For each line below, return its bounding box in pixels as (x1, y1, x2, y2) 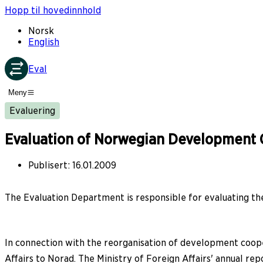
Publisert (28, 159, 68, 171)
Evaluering (9, 104, 55, 116)
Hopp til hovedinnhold (5, 5, 101, 16)
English (28, 36, 59, 48)
